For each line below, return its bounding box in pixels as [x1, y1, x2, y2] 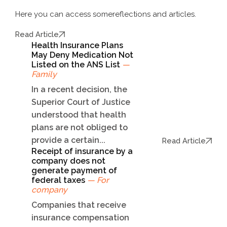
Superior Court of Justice [31, 97, 130, 107]
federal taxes [31, 175, 87, 185]
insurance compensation [31, 213, 129, 223]
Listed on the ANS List [31, 60, 122, 70]
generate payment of [31, 166, 117, 176]
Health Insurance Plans [31, 41, 123, 51]
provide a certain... [31, 135, 105, 145]
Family [31, 69, 57, 80]
